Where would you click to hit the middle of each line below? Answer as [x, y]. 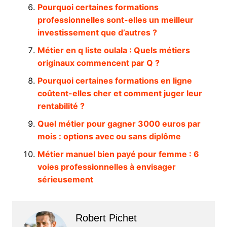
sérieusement [65, 179]
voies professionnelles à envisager [106, 166]
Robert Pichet [106, 218]
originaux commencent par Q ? [98, 63]
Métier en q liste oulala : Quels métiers [113, 50]
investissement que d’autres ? [97, 32]
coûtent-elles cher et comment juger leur [120, 93]
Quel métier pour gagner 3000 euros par [119, 123]
